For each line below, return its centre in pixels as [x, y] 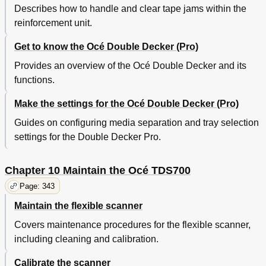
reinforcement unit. [53, 23]
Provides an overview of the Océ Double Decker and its [130, 66]
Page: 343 [37, 186]
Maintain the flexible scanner [78, 206]
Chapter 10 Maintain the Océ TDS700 [98, 171]
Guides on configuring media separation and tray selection [137, 123]
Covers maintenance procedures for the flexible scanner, [132, 225]
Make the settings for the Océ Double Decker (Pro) [126, 104]
